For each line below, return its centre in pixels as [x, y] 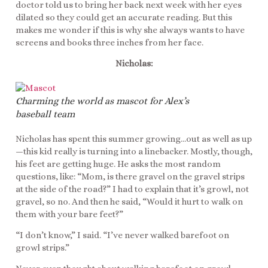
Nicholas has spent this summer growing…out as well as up [134, 138]
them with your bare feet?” [69, 214]
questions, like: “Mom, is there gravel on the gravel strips [130, 176]
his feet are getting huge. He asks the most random [118, 164]
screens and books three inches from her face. [109, 42]
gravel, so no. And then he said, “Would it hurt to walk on [129, 201]
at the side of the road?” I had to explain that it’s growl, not [132, 189]
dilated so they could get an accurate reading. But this [124, 17]
